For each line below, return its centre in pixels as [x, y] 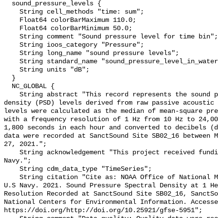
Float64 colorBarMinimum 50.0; [12, 29]
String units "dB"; [12, 70]
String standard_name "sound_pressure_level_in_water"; [12, 62]
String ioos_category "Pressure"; [12, 45]
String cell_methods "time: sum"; [12, 12]
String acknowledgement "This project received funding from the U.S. [12, 153]
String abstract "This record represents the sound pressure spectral [12, 95]
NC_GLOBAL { [8, 87]
